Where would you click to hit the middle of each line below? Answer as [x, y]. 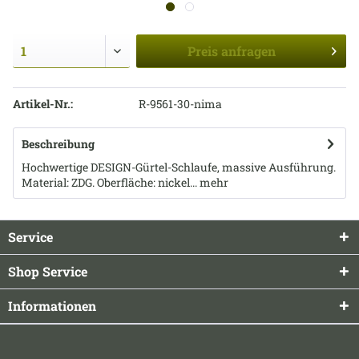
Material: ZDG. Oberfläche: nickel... [109, 182]
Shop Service [48, 271]
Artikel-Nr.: [43, 104]
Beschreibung [58, 144]
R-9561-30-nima [180, 104]
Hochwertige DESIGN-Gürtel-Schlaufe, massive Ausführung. [179, 167]
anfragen [248, 51]
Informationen [52, 306]
